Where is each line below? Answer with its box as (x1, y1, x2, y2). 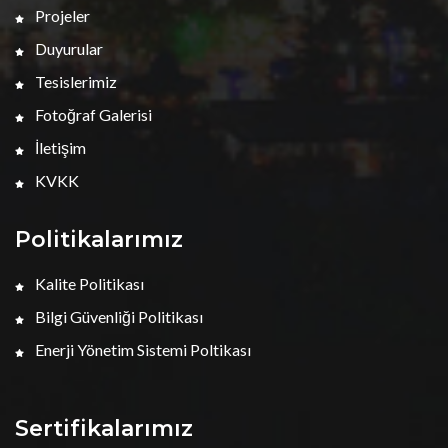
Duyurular (32, 39, 103, 59)
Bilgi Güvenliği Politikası (32, 307, 203, 327)
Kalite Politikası (32, 274, 144, 294)
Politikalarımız (15, 226, 183, 254)
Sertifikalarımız (15, 415, 193, 443)
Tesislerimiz (32, 72, 117, 92)
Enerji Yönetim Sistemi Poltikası (32, 340, 251, 360)
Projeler (32, 6, 90, 26)
